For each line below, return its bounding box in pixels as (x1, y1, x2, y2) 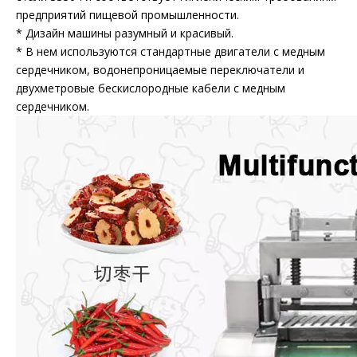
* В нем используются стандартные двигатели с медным (16, 44, 325, 59)
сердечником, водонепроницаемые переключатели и (16, 62, 304, 77)
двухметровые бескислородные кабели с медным (16, 80, 285, 96)
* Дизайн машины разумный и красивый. (16, 25, 233, 41)
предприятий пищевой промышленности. (16, 7, 239, 22)
